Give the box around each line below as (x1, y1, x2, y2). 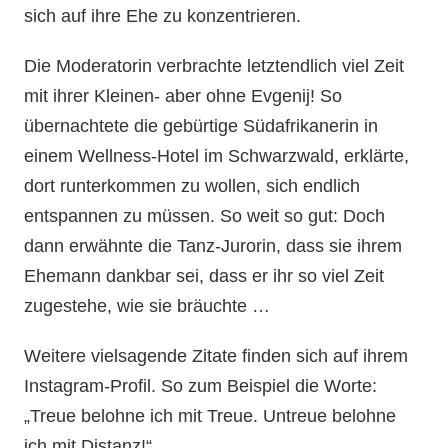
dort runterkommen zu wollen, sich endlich (24, 175, 361, 196)
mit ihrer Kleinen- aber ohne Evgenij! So (24, 85, 343, 106)
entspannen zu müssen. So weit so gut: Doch (24, 205, 386, 226)
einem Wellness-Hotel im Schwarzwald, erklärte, (24, 145, 410, 166)
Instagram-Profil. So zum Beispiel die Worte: (24, 375, 378, 396)
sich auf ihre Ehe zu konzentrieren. (24, 5, 307, 26)
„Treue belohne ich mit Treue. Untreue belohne (24, 405, 397, 426)
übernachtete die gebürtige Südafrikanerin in (24, 115, 379, 136)
